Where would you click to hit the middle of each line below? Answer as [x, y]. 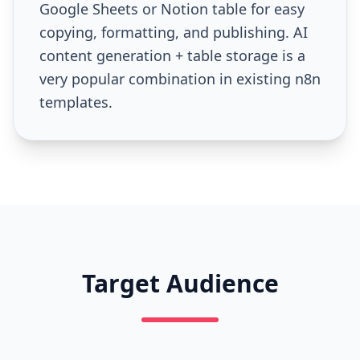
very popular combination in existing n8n [180, 79]
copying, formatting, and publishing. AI [174, 32]
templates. [76, 102]
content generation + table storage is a [172, 55]
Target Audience [180, 283]
